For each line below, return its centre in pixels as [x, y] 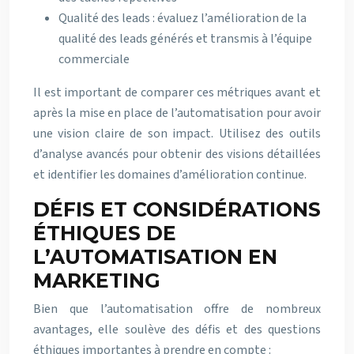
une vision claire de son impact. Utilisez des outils [177, 134]
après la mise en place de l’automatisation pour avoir [177, 113]
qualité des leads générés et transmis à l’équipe [185, 39]
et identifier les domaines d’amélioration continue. [170, 175]
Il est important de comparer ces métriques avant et [177, 92]
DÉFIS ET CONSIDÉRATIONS [177, 209]
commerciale [94, 59]
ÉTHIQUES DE [105, 233]
